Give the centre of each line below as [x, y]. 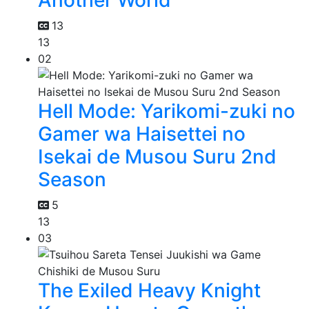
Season [72, 179]
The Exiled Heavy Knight [149, 290]
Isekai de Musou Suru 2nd [157, 156]
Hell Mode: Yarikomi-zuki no [167, 111]
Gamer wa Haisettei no [142, 133]
